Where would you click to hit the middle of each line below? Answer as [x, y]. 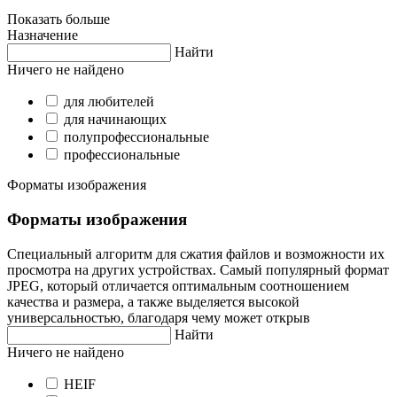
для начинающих [115, 120]
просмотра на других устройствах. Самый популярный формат [198, 269]
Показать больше [58, 19]
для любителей [109, 102]
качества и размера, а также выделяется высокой [153, 301]
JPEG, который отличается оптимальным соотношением [178, 285]
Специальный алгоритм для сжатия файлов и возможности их [196, 253]
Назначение [43, 35]
